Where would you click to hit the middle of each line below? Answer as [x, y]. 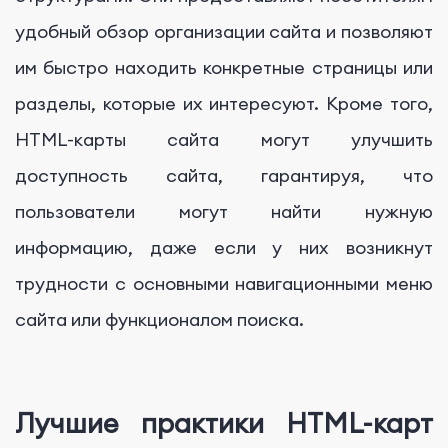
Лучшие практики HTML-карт [224, 423]
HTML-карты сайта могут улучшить [224, 139]
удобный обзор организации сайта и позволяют [224, 31]
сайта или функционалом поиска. [159, 319]
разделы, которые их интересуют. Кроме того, [224, 103]
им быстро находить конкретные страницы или [224, 67]
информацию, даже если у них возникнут [224, 247]
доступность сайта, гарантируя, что [224, 175]
